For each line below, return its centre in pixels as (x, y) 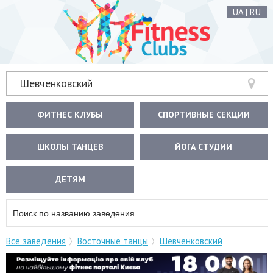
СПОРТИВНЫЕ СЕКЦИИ (204, 115)
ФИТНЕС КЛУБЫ (70, 115)
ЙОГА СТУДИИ (204, 147)
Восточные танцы (113, 241)
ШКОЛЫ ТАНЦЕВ (70, 147)
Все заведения (36, 241)
